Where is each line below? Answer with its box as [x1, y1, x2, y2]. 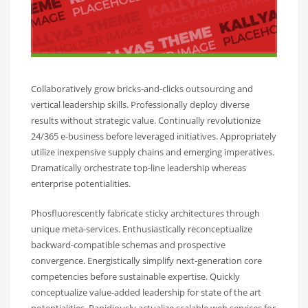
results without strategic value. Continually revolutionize [31, 113, 261, 126]
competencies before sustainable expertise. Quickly [31, 269, 240, 283]
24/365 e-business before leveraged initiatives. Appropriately [31, 129, 276, 142]
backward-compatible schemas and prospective [31, 238, 225, 251]
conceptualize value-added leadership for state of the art [31, 285, 261, 298]
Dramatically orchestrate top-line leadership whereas [31, 161, 246, 174]
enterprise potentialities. [31, 177, 131, 190]
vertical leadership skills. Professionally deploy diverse [31, 98, 250, 111]
